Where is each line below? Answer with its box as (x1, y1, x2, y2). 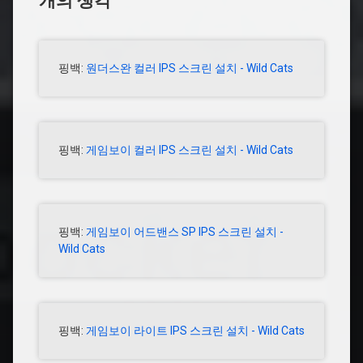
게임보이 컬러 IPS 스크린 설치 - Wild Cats (86, 143, 293, 157)
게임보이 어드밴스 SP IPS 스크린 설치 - (86, 225, 284, 239)
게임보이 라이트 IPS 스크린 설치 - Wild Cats (86, 324, 305, 338)
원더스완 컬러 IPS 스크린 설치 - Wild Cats (86, 62, 293, 75)
